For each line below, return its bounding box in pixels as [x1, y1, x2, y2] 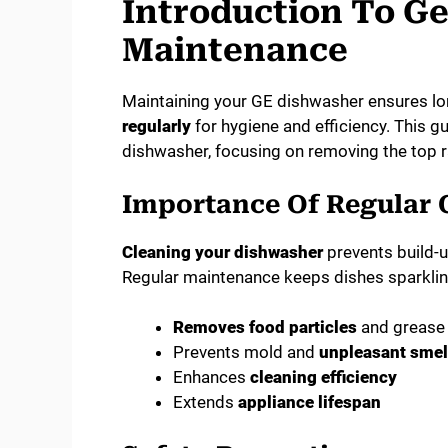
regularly [122, 116, 191, 137]
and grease [357, 317, 445, 338]
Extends [173, 392, 238, 413]
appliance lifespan [238, 392, 381, 413]
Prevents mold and [173, 342, 319, 363]
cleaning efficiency [250, 367, 397, 388]
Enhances [173, 367, 250, 388]
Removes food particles [173, 317, 357, 338]
